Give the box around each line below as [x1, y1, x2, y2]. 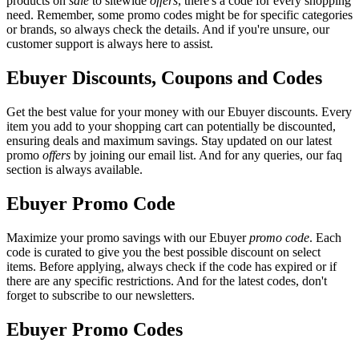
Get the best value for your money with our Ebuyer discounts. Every [6, 105, 352, 119]
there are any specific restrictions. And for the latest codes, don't [6, 274, 327, 288]
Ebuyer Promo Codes [6, 319, 183, 340]
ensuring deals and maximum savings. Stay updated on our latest [6, 134, 332, 148]
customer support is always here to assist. [6, 37, 213, 51]
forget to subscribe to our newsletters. [6, 288, 195, 303]
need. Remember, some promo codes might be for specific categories [6, 8, 353, 22]
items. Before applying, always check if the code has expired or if [6, 260, 337, 274]
